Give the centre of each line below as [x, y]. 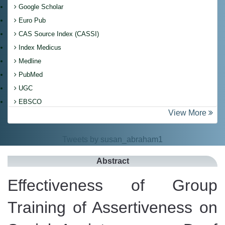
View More [188, 113]
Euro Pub [31, 20]
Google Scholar [40, 7]
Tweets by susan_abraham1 [113, 139]
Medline [29, 61]
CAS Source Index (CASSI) [58, 34]
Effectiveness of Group [113, 185]
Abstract [113, 161]
